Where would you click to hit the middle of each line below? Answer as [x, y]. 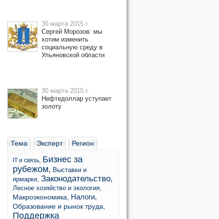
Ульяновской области [73, 55]
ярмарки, [26, 179]
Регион [83, 143]
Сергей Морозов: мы [72, 32]
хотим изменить [65, 39]
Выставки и [70, 170]
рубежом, [32, 169]
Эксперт [50, 143]
